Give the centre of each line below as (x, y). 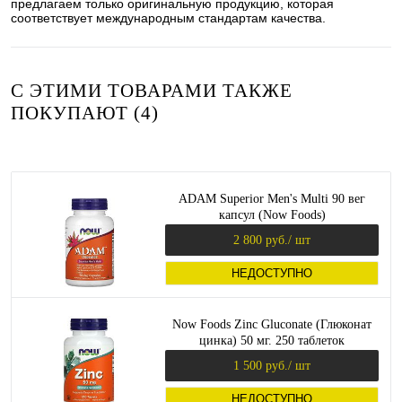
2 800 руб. (261, 240)
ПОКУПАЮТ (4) (85, 113)
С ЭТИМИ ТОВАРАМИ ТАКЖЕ (152, 91)
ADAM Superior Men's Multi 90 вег (272, 199)
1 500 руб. (261, 365)
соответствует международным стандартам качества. (168, 18)
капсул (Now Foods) (272, 215)
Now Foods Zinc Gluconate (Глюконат (272, 325)
